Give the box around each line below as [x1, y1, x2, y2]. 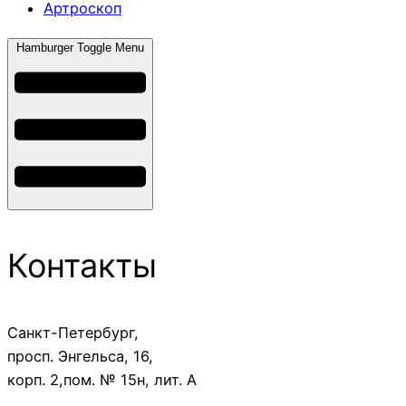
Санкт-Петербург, [7, 323, 139, 342]
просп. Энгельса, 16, [7, 346, 153, 365]
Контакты [7, 245, 157, 285]
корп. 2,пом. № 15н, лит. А [7, 370, 197, 389]
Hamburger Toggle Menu [16, 40, 144, 54]
